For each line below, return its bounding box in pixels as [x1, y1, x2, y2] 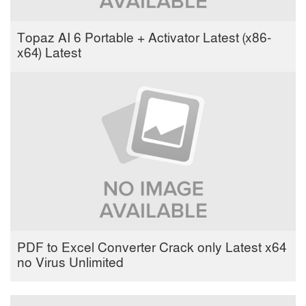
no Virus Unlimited [17, 255, 124, 273]
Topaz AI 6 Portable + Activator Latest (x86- [17, 30, 271, 48]
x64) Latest [17, 45, 81, 63]
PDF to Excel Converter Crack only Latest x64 [17, 240, 287, 258]
